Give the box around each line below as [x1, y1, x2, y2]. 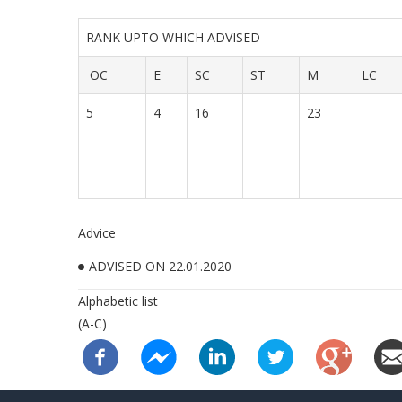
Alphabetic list [78, 293, 158, 310]
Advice [78, 224, 116, 241]
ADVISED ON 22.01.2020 [89, 258, 232, 275]
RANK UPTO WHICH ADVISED [86, 29, 267, 46]
